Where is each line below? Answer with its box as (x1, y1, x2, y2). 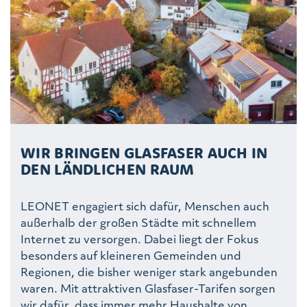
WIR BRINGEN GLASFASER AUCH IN (21, 143, 268, 162)
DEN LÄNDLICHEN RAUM (21, 159, 195, 179)
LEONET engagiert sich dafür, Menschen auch (21, 197, 269, 214)
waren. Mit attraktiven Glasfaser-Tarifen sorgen (21, 280, 275, 296)
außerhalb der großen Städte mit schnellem (21, 214, 256, 230)
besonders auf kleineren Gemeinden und (21, 247, 241, 263)
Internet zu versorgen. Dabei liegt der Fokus (21, 230, 258, 247)
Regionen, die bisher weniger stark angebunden (21, 263, 278, 280)
